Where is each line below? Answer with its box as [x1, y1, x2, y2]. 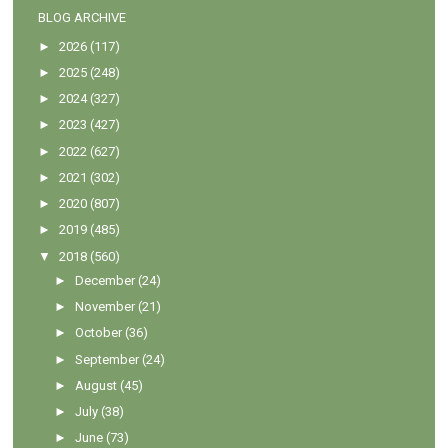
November [75, 299, 136, 315]
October [75, 325, 123, 341]
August [75, 377, 118, 393]
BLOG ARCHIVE [38, 9, 127, 25]
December [75, 272, 136, 288]
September [75, 351, 140, 367]
